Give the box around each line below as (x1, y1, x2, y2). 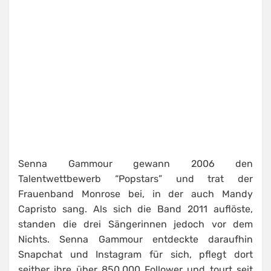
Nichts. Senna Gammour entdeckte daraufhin (18, 233, 253, 246)
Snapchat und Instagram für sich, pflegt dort (18, 249, 253, 261)
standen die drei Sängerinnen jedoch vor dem (18, 218, 253, 230)
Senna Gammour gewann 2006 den (18, 158, 253, 170)
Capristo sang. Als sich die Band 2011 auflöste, (18, 203, 253, 215)
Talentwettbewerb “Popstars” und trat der (18, 173, 253, 185)
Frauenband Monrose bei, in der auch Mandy (18, 188, 253, 200)
